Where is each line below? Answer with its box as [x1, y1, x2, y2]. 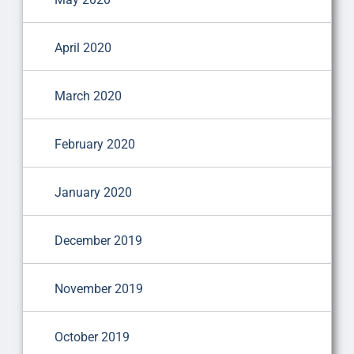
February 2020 [54, 136, 135, 152]
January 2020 [54, 184, 132, 200]
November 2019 [54, 281, 143, 296]
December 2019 [54, 232, 142, 248]
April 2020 [54, 40, 111, 55]
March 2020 [54, 88, 122, 104]
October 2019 [54, 329, 130, 345]
